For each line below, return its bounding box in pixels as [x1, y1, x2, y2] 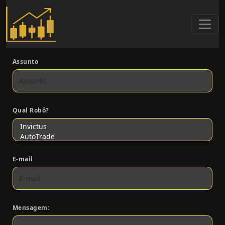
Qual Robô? [12, 105, 49, 115]
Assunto [12, 57, 39, 66]
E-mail [12, 154, 33, 163]
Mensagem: [12, 203, 50, 212]
